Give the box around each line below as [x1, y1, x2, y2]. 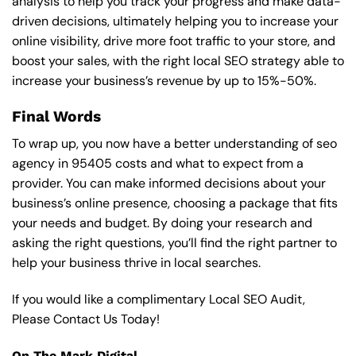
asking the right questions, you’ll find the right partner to [12, 234, 337, 252]
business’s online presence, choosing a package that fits [12, 195, 338, 212]
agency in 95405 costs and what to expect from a [12, 155, 304, 172]
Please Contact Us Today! [12, 311, 160, 328]
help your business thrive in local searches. [12, 254, 261, 272]
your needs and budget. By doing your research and [12, 215, 312, 232]
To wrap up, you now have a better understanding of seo [12, 135, 337, 153]
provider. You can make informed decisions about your [12, 175, 326, 192]
